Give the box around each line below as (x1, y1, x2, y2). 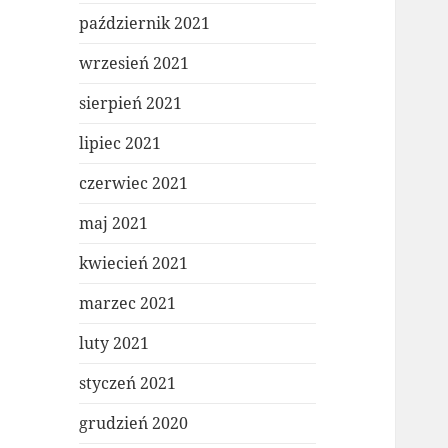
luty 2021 (79, 332, 150, 355)
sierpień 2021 (79, 92, 183, 115)
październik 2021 (79, 12, 211, 35)
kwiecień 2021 (79, 252, 189, 275)
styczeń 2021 (79, 372, 177, 395)
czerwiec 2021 (79, 172, 189, 195)
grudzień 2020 (79, 412, 189, 435)
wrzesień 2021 (79, 52, 190, 75)
